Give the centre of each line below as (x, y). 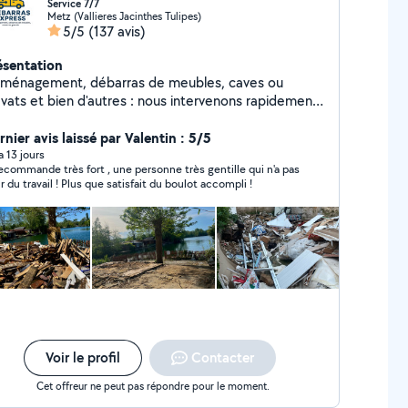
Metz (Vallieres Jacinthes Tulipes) (124, 16)
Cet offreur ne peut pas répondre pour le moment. (153, 386)
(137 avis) (117, 31)
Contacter (222, 357)
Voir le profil (82, 357)
